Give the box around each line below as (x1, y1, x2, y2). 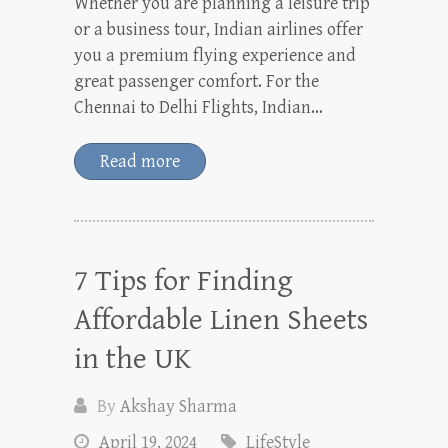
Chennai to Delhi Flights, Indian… (74, 96, 323, 118)
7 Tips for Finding (74, 263, 293, 298)
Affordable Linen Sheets (74, 302, 368, 337)
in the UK (74, 341, 191, 376)
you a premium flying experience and (74, 44, 356, 66)
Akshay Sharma (120, 395, 237, 417)
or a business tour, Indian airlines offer (74, 18, 363, 40)
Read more (100, 150, 180, 172)
